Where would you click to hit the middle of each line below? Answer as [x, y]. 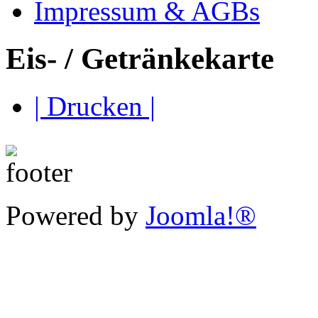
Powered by [76, 215]
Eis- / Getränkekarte [140, 59]
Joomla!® [201, 215]
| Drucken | [95, 106]
